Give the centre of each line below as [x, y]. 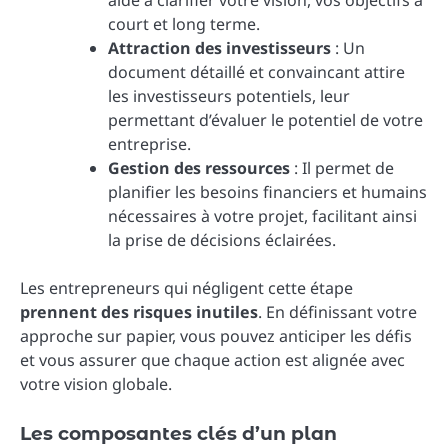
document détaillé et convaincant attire [256, 72]
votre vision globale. [96, 384]
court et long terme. [184, 24]
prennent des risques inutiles [139, 312]
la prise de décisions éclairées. [222, 240]
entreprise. [149, 144]
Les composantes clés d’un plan [178, 434]
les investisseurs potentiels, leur [229, 96]
